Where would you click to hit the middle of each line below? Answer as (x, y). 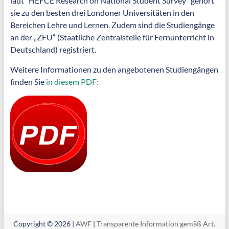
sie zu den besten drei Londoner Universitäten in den (102, 12)
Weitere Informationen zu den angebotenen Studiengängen (114, 69)
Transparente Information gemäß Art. (156, 223)
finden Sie (28, 81)
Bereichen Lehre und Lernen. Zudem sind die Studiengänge (112, 25)
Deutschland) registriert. (53, 49)
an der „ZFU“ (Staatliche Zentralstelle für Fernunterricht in (112, 37)
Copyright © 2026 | (45, 223)
